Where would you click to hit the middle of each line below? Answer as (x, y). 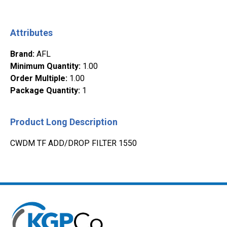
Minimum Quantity (44, 66)
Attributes (31, 33)
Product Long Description (64, 122)
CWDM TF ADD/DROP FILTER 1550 (73, 143)
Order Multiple (38, 79)
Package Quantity (44, 91)
